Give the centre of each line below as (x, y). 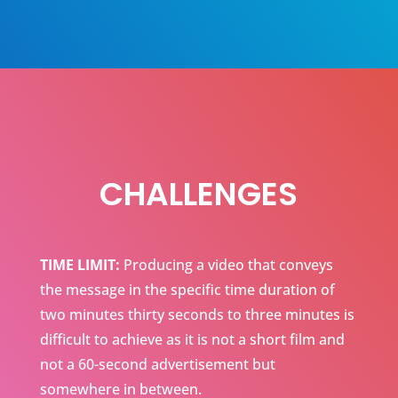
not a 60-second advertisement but (157, 364)
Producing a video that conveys (226, 264)
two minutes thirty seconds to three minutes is (197, 314)
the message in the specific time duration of (187, 289)
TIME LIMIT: (80, 264)
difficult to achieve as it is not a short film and (192, 339)
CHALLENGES (199, 194)
